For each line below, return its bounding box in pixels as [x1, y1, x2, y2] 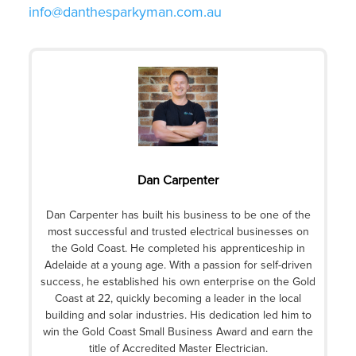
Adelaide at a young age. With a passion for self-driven [44, 258, 312, 272]
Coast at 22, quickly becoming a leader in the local [55, 292, 301, 305]
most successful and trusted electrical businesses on [47, 225, 309, 238]
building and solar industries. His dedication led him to [44, 308, 311, 322]
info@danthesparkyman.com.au [28, 3, 222, 21]
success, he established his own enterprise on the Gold [41, 275, 315, 288]
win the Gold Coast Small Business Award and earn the [43, 325, 313, 339]
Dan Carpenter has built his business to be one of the [45, 208, 311, 222]
